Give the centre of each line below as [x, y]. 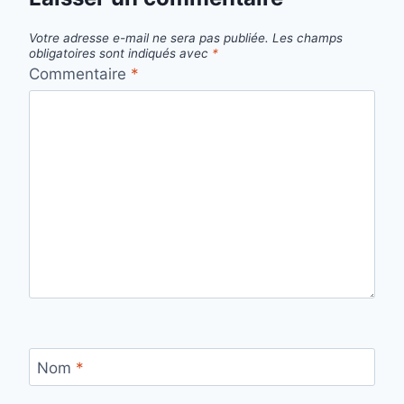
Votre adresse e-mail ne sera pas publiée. [149, 37]
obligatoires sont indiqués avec [120, 53]
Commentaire [80, 73]
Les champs [308, 37]
